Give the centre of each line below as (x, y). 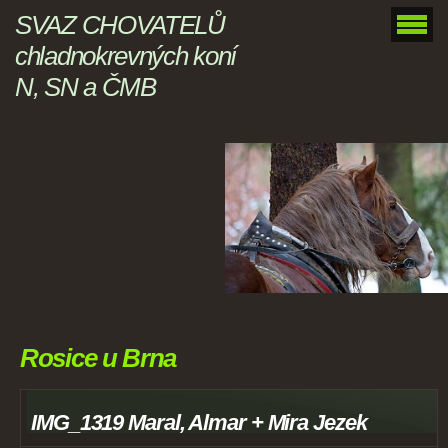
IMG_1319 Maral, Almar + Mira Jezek (199, 423)
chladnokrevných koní (125, 56)
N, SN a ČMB (85, 87)
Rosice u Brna (98, 358)
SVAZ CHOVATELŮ (120, 25)
